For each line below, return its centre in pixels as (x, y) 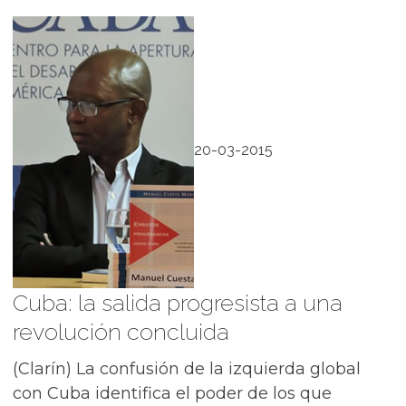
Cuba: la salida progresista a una (178, 303)
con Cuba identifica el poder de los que (172, 393)
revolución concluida (121, 332)
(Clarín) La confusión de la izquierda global (187, 369)
